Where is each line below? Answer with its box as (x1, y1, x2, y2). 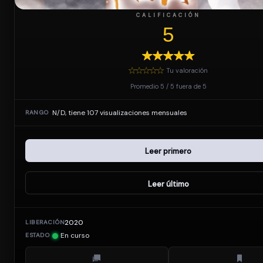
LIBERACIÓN (25, 218, 65, 226)
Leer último (147, 178, 189, 189)
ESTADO (25, 231, 49, 239)
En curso (60, 230, 89, 240)
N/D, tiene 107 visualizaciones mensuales (52, 107, 187, 117)
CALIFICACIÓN (136, 11, 201, 19)
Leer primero (145, 146, 191, 156)
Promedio (130, 82, 160, 90)
